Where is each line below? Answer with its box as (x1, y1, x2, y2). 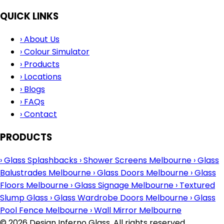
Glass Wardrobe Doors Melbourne (52, 191, 190, 203)
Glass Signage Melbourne (72, 179, 175, 191)
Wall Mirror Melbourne (92, 204, 181, 216)
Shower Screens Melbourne (81, 154, 193, 166)
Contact (22, 108, 57, 120)
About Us (22, 33, 59, 45)
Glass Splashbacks (2, 154, 79, 166)
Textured (177, 179, 215, 191)
